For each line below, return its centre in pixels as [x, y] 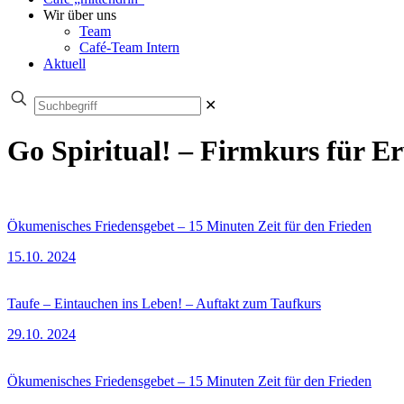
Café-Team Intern [129, 47]
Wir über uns [80, 15]
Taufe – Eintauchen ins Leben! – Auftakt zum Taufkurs [164, 303]
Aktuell [64, 64]
